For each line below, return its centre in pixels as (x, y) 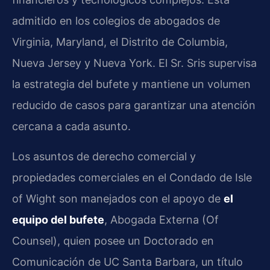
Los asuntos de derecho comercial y (104, 156)
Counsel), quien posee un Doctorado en (113, 240)
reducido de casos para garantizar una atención (134, 105)
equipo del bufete (58, 219)
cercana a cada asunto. (71, 127)
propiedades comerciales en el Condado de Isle (132, 177)
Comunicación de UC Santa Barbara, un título (127, 262)
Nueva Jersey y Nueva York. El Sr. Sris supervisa (134, 63)
